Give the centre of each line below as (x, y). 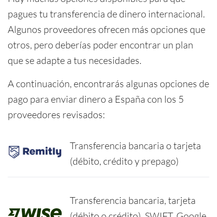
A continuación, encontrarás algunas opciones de (108, 83)
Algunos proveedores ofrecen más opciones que (107, 29)
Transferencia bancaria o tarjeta (135, 145)
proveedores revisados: (56, 114)
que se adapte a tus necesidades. (75, 60)
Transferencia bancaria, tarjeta (133, 200)
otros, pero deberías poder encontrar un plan (101, 45)
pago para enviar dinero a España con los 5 (96, 99)
